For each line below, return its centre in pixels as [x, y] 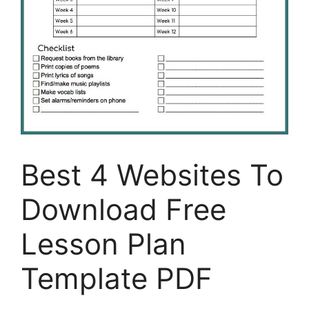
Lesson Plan [103, 243]
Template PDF [117, 278]
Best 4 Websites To [152, 175]
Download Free [123, 209]
